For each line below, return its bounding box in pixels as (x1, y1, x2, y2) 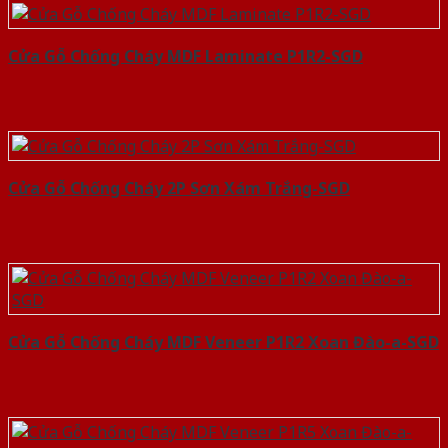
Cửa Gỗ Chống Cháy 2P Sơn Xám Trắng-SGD (8, 176, 350, 199)
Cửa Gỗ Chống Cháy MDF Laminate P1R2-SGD (8, 44, 363, 67)
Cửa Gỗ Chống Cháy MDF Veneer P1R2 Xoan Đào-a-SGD (8, 330, 439, 353)
